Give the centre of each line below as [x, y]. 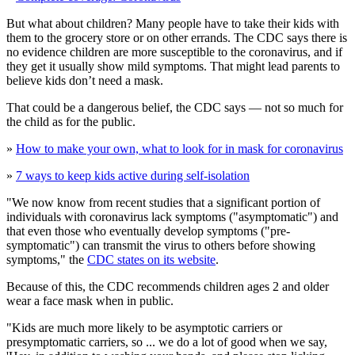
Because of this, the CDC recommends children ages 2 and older [168, 287]
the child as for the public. [71, 122]
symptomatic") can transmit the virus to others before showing [161, 246]
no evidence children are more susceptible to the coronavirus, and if [174, 52]
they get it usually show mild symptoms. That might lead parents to [173, 67]
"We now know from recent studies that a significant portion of [163, 203]
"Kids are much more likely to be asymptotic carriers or [144, 328]
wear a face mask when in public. [90, 301]
